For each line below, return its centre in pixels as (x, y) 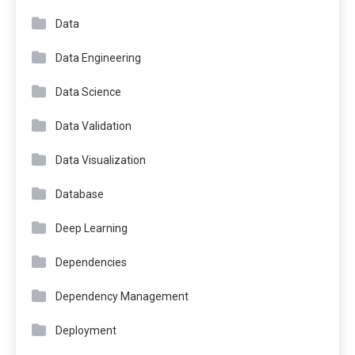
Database (80, 195)
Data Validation (94, 126)
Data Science (88, 92)
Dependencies (91, 263)
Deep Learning (92, 229)
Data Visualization (101, 160)
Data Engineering (98, 58)
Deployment (86, 331)
